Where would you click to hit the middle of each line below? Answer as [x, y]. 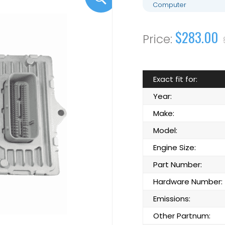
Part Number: [178, 164]
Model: [165, 130]
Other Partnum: [182, 216]
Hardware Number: [188, 182]
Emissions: [172, 199]
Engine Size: [175, 147]
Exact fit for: [175, 79]
